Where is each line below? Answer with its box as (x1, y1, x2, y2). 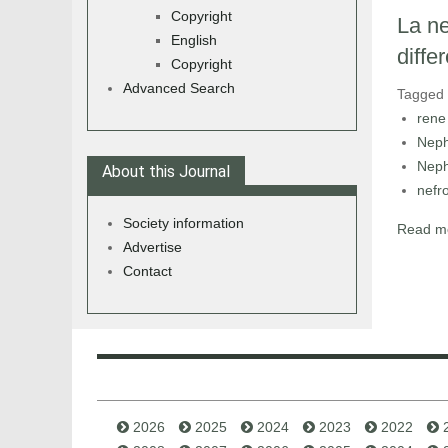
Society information (123, 215, 244, 231)
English (171, 32, 217, 48)
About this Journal (102, 162, 230, 181)
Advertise (123, 239, 182, 255)
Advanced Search (123, 80, 235, 96)
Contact (123, 263, 172, 279)
